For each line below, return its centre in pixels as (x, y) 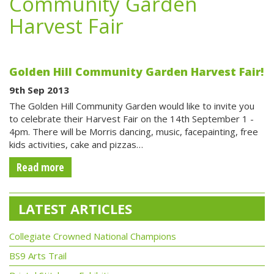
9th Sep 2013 (39, 90)
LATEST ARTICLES (75, 209)
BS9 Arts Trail (38, 256)
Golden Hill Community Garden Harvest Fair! (136, 72)
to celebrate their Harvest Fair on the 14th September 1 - (131, 119)
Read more (40, 167)
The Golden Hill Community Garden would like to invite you (132, 106)
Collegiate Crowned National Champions (93, 236)
